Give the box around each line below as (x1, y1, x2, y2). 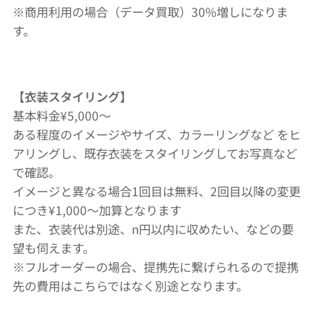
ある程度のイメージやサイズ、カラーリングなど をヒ (13, 125, 301, 143)
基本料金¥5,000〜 (13, 107, 111, 124)
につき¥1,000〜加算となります (13, 201, 182, 219)
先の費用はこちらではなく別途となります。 (13, 277, 251, 294)
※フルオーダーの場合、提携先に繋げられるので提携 (13, 258, 299, 275)
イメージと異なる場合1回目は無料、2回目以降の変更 (13, 182, 301, 200)
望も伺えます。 (13, 239, 95, 257)
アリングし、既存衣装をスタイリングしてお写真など (13, 144, 297, 162)
